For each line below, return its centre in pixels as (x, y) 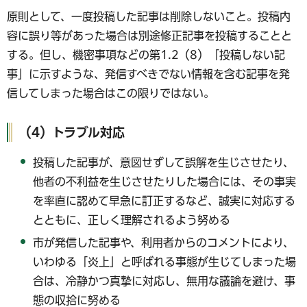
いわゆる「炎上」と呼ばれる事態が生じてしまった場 (165, 261)
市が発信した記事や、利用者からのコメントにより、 (164, 242)
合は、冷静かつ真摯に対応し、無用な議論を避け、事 (164, 281)
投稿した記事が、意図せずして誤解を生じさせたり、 (164, 163)
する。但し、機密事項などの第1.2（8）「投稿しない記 (146, 54)
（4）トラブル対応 (72, 132)
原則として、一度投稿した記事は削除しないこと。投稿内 (149, 16)
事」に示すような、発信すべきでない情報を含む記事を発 (148, 74)
